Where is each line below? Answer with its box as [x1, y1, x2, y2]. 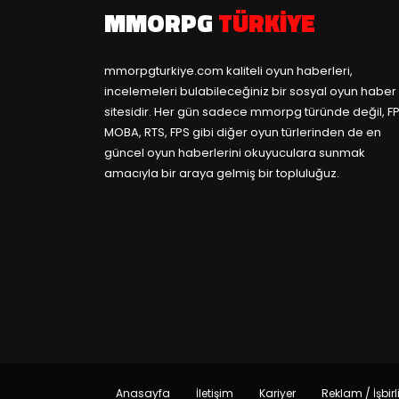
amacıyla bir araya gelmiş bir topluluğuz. [104, 165, 339, 182]
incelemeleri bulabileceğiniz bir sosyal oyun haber [104, 83, 396, 100]
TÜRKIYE [218, 4, 315, 42]
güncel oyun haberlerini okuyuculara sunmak [104, 144, 365, 161]
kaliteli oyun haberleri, [224, 62, 353, 79]
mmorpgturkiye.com [104, 62, 224, 79]
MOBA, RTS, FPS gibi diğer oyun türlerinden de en [104, 124, 381, 141]
